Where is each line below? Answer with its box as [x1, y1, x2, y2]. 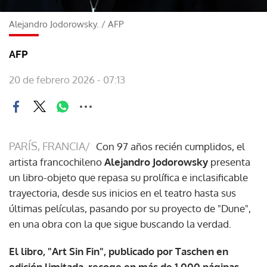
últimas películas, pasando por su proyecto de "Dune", [9, 201, 251, 215]
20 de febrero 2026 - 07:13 [9, 73, 125, 86]
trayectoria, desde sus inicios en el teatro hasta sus [9, 186, 236, 199]
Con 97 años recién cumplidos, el [96, 139, 245, 153]
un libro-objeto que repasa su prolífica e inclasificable [9, 170, 248, 184]
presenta [208, 155, 250, 168]
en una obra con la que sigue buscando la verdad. [9, 217, 231, 230]
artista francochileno [9, 155, 104, 168]
